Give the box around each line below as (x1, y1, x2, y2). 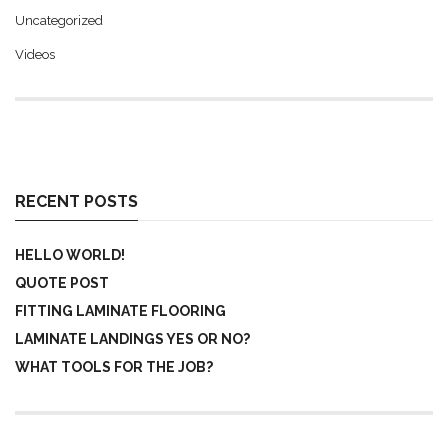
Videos (15, 46, 55, 62)
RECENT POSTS (15, 191, 138, 211)
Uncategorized (15, 12, 103, 28)
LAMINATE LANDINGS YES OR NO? (15, 330, 250, 347)
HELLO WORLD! (15, 246, 125, 263)
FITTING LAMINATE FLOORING (15, 302, 226, 319)
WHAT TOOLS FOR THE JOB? (15, 358, 213, 375)
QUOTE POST (15, 274, 109, 291)
